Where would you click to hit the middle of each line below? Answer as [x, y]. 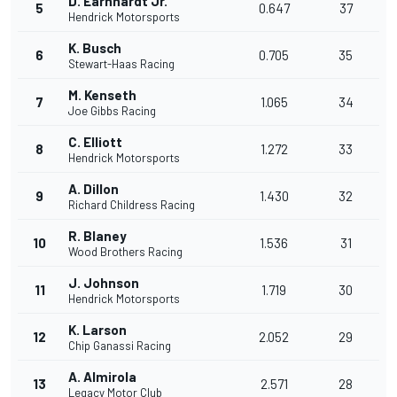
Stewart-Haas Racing [121, 64]
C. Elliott [95, 142]
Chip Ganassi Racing [120, 346]
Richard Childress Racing [132, 205]
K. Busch [95, 48]
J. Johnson [104, 283]
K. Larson [97, 330]
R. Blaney [97, 236]
